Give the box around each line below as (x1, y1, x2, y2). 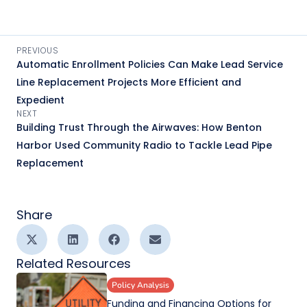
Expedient (16, 93, 64, 107)
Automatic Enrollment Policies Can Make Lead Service (16, 57, 283, 71)
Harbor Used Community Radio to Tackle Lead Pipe (16, 138, 272, 152)
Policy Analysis (112, 279, 169, 291)
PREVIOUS (16, 44, 58, 56)
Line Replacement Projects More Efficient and (16, 75, 241, 89)
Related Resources (16, 254, 131, 272)
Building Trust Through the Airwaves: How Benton (16, 120, 262, 134)
